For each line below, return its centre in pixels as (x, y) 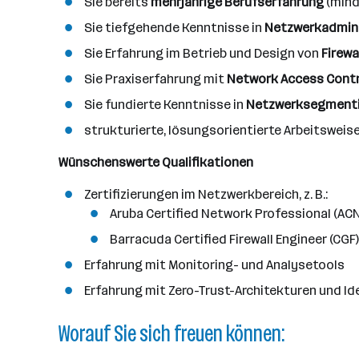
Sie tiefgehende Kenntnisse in (174, 28)
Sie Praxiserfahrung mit (155, 79)
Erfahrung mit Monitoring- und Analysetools (214, 265)
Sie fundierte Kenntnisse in (165, 105)
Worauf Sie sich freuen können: (171, 334)
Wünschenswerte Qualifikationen (156, 162)
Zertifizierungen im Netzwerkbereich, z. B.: (206, 194)
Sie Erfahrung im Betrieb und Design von (203, 53)
